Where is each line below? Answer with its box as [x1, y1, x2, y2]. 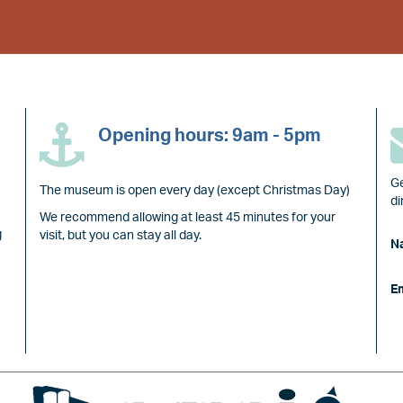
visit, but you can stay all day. [40, 229, 201, 243]
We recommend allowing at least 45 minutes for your [40, 211, 336, 225]
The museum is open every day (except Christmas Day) [40, 184, 350, 198]
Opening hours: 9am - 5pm [98, 127, 321, 146]
